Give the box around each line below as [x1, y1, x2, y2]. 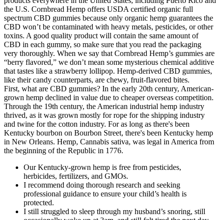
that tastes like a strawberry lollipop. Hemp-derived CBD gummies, [4, 66, 212, 75]
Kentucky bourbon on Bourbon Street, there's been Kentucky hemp [4, 128, 213, 137]
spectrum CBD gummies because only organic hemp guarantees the [4, 13, 213, 22]
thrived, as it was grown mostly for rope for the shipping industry [4, 110, 205, 119]
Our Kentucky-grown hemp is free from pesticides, [24, 163, 181, 171]
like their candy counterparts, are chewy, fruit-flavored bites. [4, 75, 190, 84]
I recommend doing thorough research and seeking [24, 180, 180, 189]
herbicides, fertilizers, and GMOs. [24, 171, 128, 180]
